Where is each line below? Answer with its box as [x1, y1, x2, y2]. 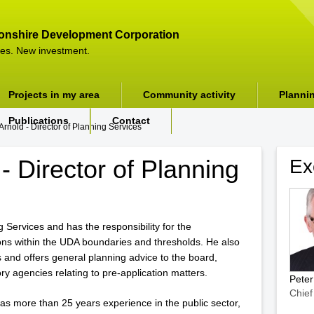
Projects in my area [8, 89, 100, 100]
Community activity [143, 89, 235, 100]
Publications [8, 115, 69, 126]
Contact [112, 115, 150, 126]
